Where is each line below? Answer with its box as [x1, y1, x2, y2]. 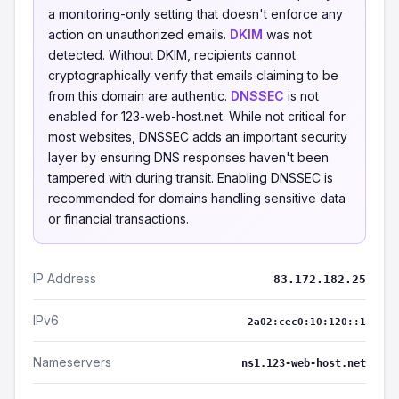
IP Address [33, 271, 96, 286]
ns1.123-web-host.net [241, 357, 366, 370]
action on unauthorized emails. [48, 27, 230, 42]
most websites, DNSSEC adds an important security [48, 129, 347, 144]
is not [284, 88, 319, 103]
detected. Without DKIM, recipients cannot [48, 47, 296, 62]
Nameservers [33, 354, 111, 370]
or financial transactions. [48, 211, 189, 226]
